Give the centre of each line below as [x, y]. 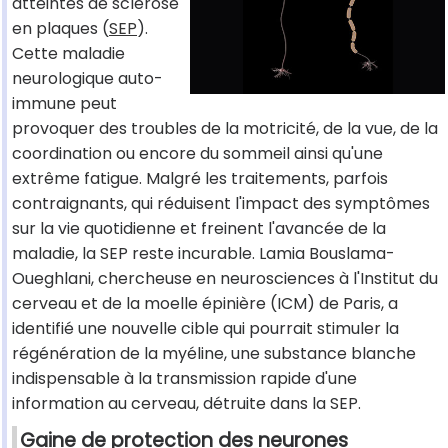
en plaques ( [60, 29]
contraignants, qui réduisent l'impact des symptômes [221, 204]
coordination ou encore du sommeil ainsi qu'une [197, 154]
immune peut [64, 104]
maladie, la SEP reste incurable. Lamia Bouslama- [203, 254]
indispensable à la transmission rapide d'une [184, 379]
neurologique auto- [87, 79]
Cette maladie [68, 54]
